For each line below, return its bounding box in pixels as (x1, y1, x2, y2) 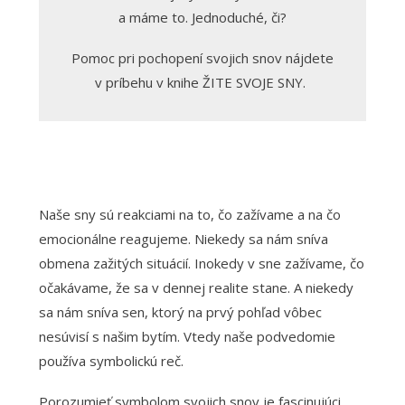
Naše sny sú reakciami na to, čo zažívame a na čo (38, 204, 341, 223)
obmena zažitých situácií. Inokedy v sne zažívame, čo (38, 253, 364, 272)
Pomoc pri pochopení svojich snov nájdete (71, 48, 334, 67)
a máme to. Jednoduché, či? (118, 7, 287, 26)
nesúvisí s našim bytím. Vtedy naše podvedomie (38, 326, 335, 345)
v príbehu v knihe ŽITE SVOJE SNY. (95, 72, 310, 91)
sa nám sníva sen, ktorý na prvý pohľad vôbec (38, 302, 322, 321)
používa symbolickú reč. (38, 351, 184, 370)
